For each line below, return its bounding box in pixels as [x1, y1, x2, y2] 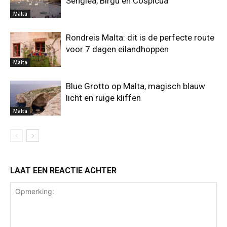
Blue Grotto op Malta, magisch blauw [66, 81, 205, 91]
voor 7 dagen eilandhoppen [66, 44, 169, 54]
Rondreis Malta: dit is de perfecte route [66, 32, 214, 43]
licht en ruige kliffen [66, 93, 141, 103]
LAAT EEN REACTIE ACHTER [10, 166, 117, 175]
